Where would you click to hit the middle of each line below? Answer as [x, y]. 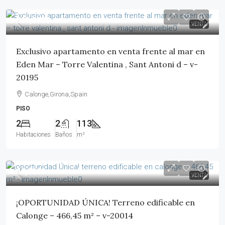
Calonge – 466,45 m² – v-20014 [75, 215]
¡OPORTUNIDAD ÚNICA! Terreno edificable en [105, 202]
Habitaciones [33, 135]
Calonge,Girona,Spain [56, 94]
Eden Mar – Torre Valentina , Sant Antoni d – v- [107, 64]
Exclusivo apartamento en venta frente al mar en [110, 51]
